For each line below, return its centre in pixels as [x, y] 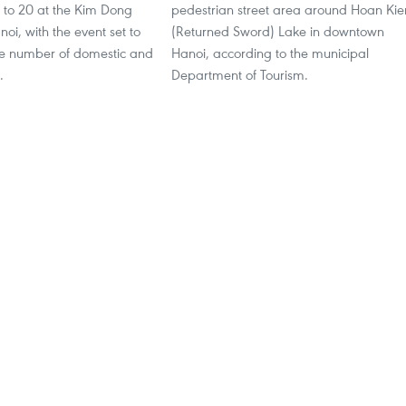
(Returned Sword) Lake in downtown [278, 31]
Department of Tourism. [240, 74]
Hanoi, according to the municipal [270, 53]
